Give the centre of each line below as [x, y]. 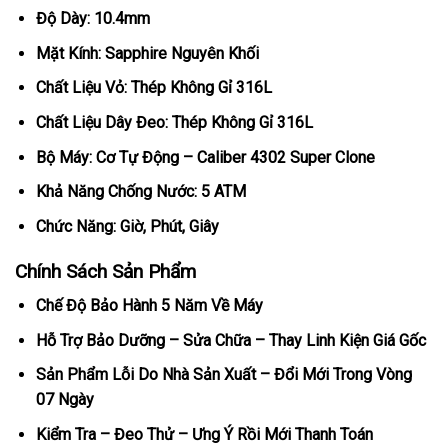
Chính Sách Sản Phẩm [105, 271]
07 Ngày [64, 400]
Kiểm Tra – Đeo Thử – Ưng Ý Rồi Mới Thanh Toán [204, 434]
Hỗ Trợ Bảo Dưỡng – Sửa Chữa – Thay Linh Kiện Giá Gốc [230, 340]
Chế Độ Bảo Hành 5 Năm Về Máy [149, 306]
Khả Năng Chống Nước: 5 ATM [140, 192]
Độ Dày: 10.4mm [92, 19]
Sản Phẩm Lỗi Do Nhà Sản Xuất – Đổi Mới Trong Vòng [223, 375]
